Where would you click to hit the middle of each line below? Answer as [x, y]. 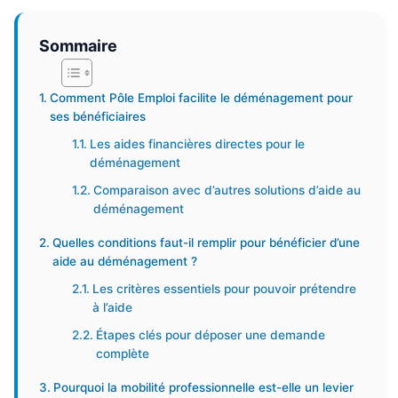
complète [123, 354]
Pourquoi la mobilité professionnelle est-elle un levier [203, 387]
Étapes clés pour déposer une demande [211, 335]
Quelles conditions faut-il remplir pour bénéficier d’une [206, 243]
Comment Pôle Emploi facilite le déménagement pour [201, 98]
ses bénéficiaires [97, 116]
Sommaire [78, 45]
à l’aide [113, 307]
